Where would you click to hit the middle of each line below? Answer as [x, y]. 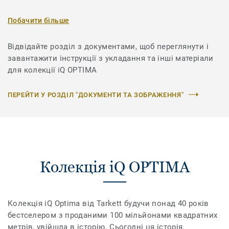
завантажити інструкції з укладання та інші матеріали [111, 58]
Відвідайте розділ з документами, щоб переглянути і [108, 46]
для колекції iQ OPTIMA [52, 70]
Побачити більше [39, 20]
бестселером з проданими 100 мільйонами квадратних [113, 215]
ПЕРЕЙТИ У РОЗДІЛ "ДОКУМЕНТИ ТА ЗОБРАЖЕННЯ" [96, 95]
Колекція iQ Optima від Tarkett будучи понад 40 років [108, 203]
